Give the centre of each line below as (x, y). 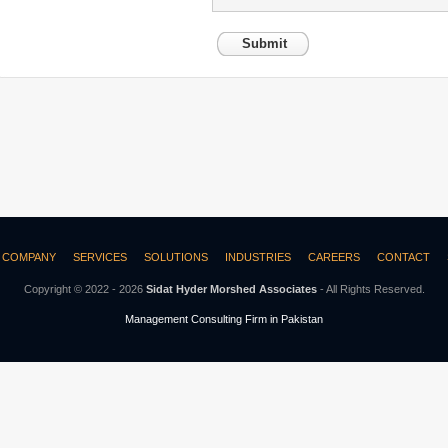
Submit (264, 43)
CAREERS (333, 257)
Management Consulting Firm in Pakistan (224, 319)
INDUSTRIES (257, 257)
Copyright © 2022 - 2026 (84, 289)
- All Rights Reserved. (370, 289)
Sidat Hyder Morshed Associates (231, 289)
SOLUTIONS (175, 257)
